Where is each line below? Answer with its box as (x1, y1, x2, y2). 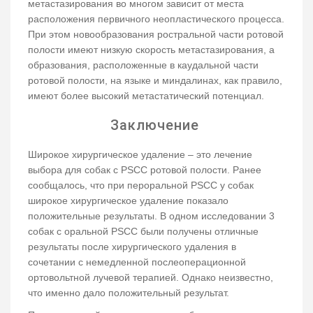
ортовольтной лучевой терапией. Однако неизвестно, (28, 272, 273, 284)
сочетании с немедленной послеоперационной (28, 256, 246, 268)
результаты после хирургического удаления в (28, 241, 236, 253)
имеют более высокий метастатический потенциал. (28, 90, 270, 102)
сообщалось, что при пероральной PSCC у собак (28, 180, 254, 191)
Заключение (110, 117, 203, 134)
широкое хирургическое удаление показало (28, 195, 228, 207)
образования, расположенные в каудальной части (28, 59, 259, 71)
